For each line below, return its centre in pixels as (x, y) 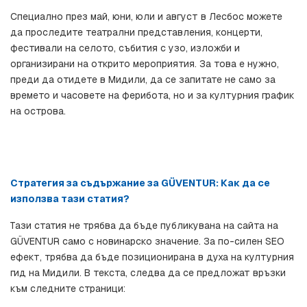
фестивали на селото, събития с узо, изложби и (125, 48)
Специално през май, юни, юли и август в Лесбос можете (146, 17)
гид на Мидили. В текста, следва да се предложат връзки (148, 273)
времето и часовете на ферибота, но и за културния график (152, 96)
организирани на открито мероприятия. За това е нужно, (145, 64)
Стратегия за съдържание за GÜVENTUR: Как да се (140, 183)
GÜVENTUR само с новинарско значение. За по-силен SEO (147, 242)
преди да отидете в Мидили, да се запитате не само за (143, 80)
